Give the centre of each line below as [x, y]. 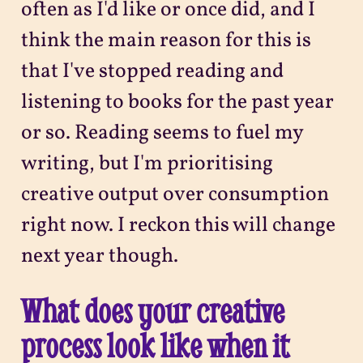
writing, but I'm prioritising [147, 164]
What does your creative [152, 310]
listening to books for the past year [177, 102]
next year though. [99, 256]
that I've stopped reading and [152, 71]
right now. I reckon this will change [178, 225]
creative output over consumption [175, 194]
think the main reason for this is [166, 41]
